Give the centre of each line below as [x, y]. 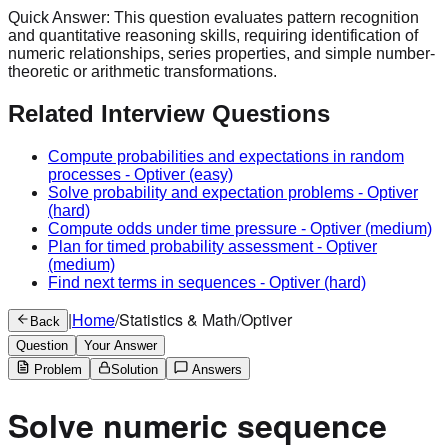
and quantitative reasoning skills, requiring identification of [213, 35]
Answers [215, 370]
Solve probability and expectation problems [201, 193]
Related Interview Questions [169, 114]
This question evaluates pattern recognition [266, 17]
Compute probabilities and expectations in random [226, 157]
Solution [134, 370]
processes [84, 175]
